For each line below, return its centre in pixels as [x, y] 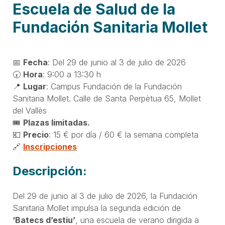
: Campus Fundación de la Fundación [114, 86]
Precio [36, 134]
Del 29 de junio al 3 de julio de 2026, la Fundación [105, 196]
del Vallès [30, 110]
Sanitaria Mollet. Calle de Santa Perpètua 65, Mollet [107, 98]
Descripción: [50, 171]
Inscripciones [50, 146]
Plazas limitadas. [57, 122]
